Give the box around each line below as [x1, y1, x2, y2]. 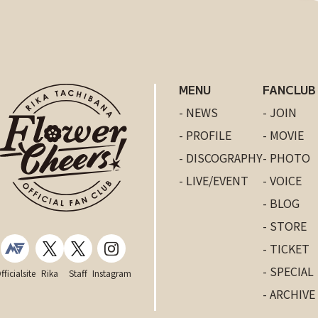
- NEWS [178, 104, 218, 121]
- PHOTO [262, 149, 310, 166]
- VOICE [262, 172, 302, 189]
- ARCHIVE [262, 285, 315, 302]
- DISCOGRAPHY [178, 149, 263, 166]
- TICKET [262, 240, 309, 257]
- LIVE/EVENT [178, 172, 248, 189]
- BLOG [262, 194, 300, 212]
